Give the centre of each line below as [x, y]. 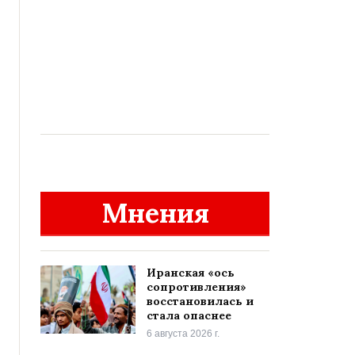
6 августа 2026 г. [183, 334]
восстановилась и [200, 302]
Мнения [155, 213]
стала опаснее [189, 316]
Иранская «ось [191, 273]
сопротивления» [197, 287]
